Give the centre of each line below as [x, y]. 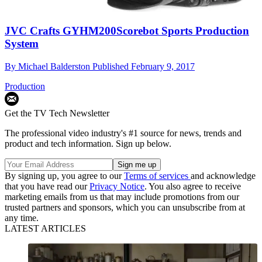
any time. [22, 218]
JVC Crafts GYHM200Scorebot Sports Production [127, 31]
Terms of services [157, 176]
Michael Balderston [55, 67]
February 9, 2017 [163, 67]
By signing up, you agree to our [64, 176]
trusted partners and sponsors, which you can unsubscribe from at [125, 208]
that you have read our [47, 187]
